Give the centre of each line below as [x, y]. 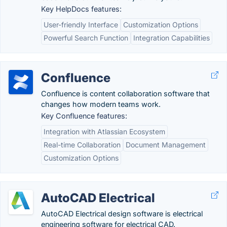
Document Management [166, 145]
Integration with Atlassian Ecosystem [104, 131]
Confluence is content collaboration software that [125, 93]
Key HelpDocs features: [81, 9]
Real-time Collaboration [82, 145]
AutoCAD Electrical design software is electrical [122, 214]
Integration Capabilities [172, 38]
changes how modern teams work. [101, 104]
